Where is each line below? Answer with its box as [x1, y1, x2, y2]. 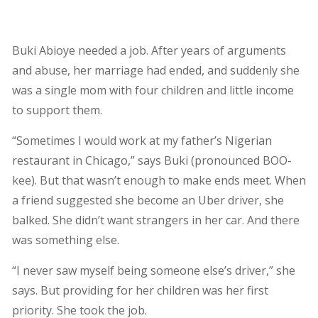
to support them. [11, 102, 102, 119]
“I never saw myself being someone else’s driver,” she [11, 263, 295, 279]
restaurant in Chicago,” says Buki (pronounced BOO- [11, 153, 292, 169]
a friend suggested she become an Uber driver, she [11, 192, 284, 209]
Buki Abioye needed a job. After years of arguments [11, 43, 286, 59]
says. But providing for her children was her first [11, 283, 268, 299]
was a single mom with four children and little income [11, 82, 294, 99]
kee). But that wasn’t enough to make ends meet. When [11, 172, 306, 189]
